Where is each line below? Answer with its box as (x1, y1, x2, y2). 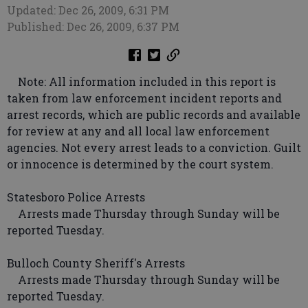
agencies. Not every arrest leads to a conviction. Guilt (7, 140, 301, 155)
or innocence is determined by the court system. (7, 157, 274, 171)
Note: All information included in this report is (7, 74, 276, 89)
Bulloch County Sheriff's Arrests (7, 256, 185, 270)
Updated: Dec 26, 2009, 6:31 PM (7, 3, 169, 17)
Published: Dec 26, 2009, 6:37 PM (7, 19, 179, 34)
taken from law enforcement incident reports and (7, 91, 282, 105)
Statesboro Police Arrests (7, 190, 145, 204)
